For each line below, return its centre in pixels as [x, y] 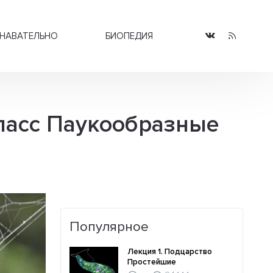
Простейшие [152, 262]
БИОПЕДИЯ [129, 36]
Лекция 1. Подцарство [170, 252]
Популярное [109, 227]
